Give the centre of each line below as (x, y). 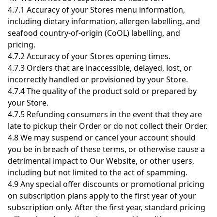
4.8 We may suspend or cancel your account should (102, 138)
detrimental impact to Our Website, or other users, (101, 161)
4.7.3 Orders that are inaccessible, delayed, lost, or (100, 68)
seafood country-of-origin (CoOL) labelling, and (94, 33)
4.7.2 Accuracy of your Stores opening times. (89, 56)
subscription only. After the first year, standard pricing (107, 207)
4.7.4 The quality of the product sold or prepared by (102, 91)
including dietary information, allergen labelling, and (104, 21)
